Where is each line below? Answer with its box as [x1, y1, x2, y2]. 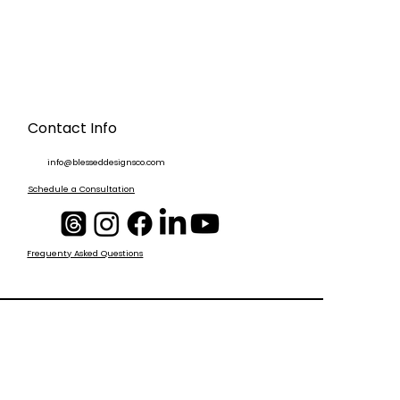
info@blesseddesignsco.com [47, 156, 166, 169]
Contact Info [27, 117, 117, 138]
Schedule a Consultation [27, 183, 135, 196]
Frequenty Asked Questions [27, 247, 144, 260]
